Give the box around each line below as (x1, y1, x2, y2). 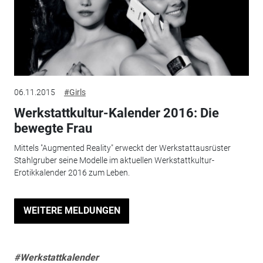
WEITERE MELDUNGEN (23, 205, 120, 217)
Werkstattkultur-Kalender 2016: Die (14, 105, 219, 120)
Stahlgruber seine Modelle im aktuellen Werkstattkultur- (14, 156, 214, 165)
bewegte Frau (14, 120, 92, 136)
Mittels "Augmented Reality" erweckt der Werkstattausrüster (14, 143, 231, 153)
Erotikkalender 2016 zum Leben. (14, 168, 130, 177)
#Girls (63, 87, 86, 97)
